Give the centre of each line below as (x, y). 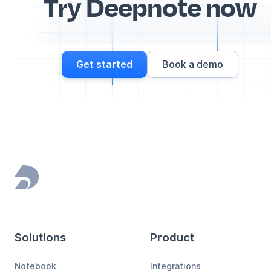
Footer (38, 187)
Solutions (40, 238)
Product (172, 238)
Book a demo (193, 64)
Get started (104, 64)
